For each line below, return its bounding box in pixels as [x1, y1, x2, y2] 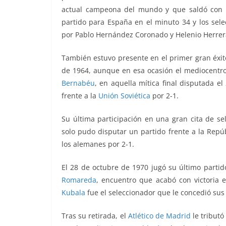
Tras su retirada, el [62, 211, 128, 221]
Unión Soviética [98, 91, 150, 101]
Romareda [62, 175, 96, 185]
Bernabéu [62, 78, 95, 88]
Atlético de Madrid [128, 211, 191, 221]
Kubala [62, 188, 85, 198]
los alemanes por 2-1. [62, 139, 134, 149]
